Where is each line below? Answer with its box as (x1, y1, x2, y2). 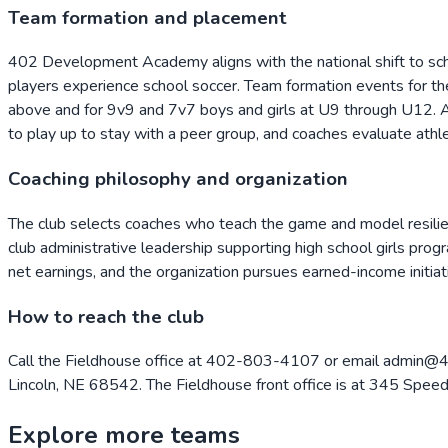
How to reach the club (8, 303, 204, 330)
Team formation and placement (8, 4, 287, 31)
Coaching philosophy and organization (8, 166, 348, 193)
